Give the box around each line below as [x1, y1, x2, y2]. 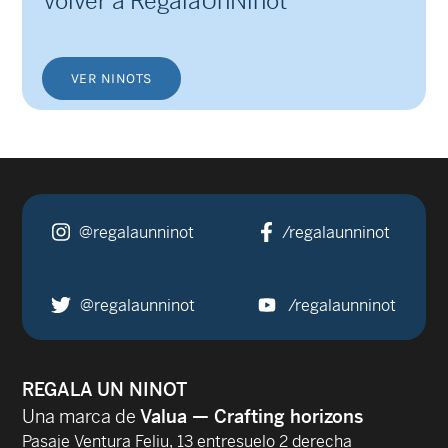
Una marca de [22, 404, 140, 428]
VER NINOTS [70, 69, 152, 87]
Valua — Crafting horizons [140, 404, 363, 428]
